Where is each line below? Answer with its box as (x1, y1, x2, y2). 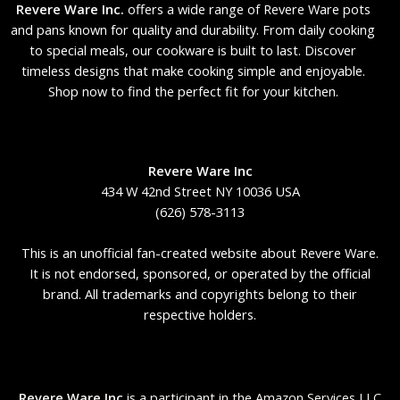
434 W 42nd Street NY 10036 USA (100, 181, 300, 200)
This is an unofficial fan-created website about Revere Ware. (21, 243, 379, 262)
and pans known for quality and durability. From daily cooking (11, 21, 375, 39)
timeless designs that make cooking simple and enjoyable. (21, 62, 365, 80)
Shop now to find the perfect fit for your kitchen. (47, 82, 338, 101)
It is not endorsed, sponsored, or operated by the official (29, 263, 371, 282)
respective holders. (144, 304, 256, 323)
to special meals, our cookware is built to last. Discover (29, 41, 356, 60)
